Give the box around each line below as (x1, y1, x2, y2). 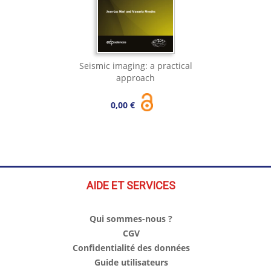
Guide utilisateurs (94, 256, 168, 269)
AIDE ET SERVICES (87, 179, 175, 192)
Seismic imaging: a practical (79, 60, 192, 72)
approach (116, 72, 155, 84)
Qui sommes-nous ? (90, 213, 172, 225)
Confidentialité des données (72, 242, 190, 254)
